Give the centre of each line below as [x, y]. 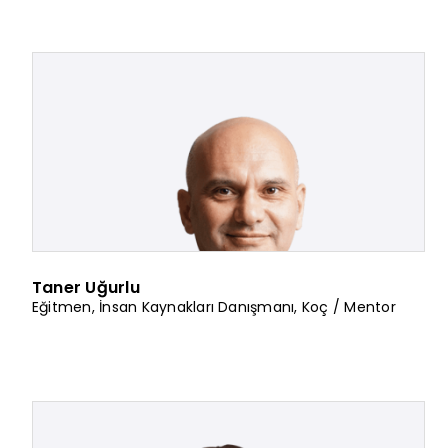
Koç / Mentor [348, 306]
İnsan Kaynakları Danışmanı [197, 306]
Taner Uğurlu [85, 287]
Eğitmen [61, 306]
